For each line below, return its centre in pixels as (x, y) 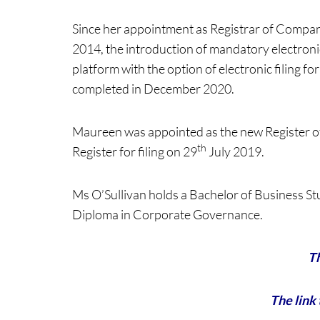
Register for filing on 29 (134, 151)
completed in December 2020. (153, 89)
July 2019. (235, 151)
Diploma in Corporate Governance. (167, 214)
